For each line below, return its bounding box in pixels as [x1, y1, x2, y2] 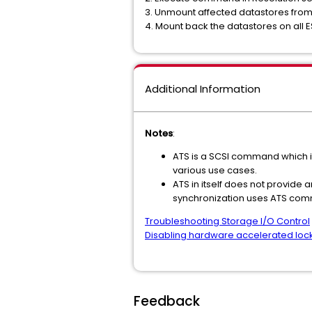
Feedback [134, 292, 200, 311]
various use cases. [173, 164, 257, 177]
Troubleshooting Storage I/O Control [145, 214, 310, 228]
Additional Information [145, 81, 260, 96]
